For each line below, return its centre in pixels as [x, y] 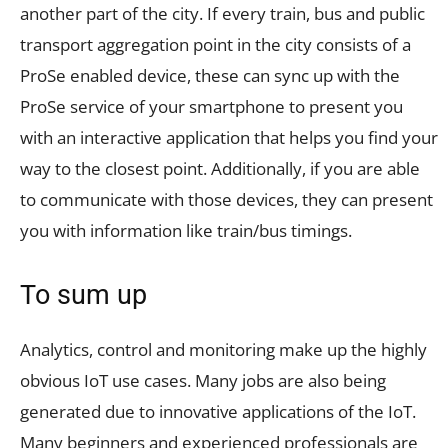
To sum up [83, 294]
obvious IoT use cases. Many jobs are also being [203, 380]
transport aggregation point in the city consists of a [215, 44]
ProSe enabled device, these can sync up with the [210, 75]
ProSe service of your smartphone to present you [211, 106]
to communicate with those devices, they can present [226, 199]
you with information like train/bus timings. [186, 230]
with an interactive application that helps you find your [229, 137]
